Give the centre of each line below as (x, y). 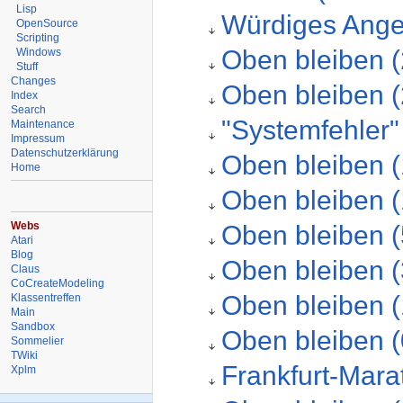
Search (29, 109)
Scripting (38, 37)
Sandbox (33, 326)
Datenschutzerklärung (65, 152)
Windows (39, 52)
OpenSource (48, 23)
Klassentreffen (46, 297)
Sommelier (38, 340)
